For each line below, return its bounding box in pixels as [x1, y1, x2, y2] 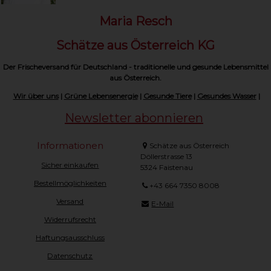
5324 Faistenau [140, 163, 193, 172]
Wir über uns [13, 91, 59, 101]
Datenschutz [47, 251, 93, 261]
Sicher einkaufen [41, 160, 99, 170]
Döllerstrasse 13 [140, 152, 192, 162]
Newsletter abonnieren [65, 111, 203, 126]
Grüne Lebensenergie [64, 91, 138, 101]
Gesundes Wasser [197, 91, 256, 101]
